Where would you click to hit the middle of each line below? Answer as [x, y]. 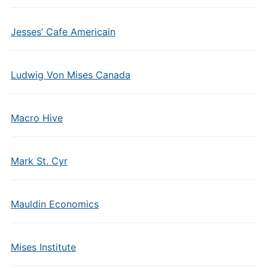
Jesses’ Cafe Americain [63, 31]
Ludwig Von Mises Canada [70, 74]
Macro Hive [36, 118]
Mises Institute [43, 247]
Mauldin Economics [54, 204]
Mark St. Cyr [39, 161]
